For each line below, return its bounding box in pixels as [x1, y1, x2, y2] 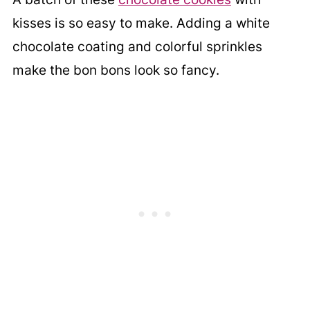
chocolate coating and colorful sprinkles [12, 39, 262, 55]
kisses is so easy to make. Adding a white [12, 15, 270, 32]
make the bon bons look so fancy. [12, 62, 219, 79]
